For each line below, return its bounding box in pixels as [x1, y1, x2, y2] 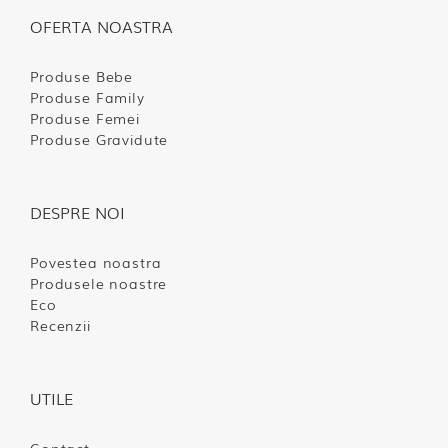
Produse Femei [30, 108, 140, 129]
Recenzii [30, 315, 91, 336]
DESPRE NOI [30, 200, 125, 225]
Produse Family [30, 87, 145, 108]
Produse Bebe [30, 66, 134, 87]
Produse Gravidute [30, 129, 169, 150]
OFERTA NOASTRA [30, 14, 173, 39]
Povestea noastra [30, 252, 162, 273]
